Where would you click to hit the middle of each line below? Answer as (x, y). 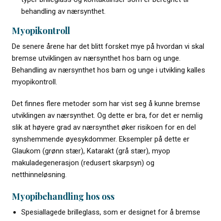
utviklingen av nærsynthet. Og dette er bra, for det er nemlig (108, 115)
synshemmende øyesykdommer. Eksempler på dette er (101, 139)
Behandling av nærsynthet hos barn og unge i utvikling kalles (109, 70)
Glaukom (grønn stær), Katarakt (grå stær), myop (91, 151)
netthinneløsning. (40, 175)
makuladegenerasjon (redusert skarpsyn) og (83, 163)
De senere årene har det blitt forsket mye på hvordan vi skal (108, 46)
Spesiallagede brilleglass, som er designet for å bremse (111, 212)
